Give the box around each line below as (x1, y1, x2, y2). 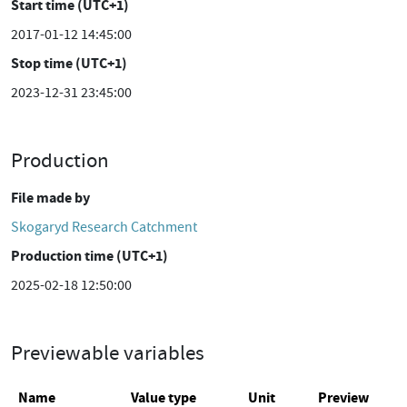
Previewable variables (11, 339, 204, 366)
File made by (11, 188, 90, 207)
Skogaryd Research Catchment (11, 218, 197, 236)
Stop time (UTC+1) (11, 54, 127, 73)
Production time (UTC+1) (11, 246, 168, 265)
